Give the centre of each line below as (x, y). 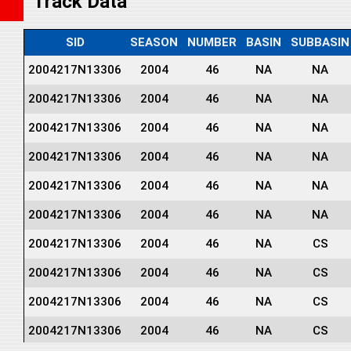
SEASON (154, 42)
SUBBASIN (320, 42)
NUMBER (212, 42)
